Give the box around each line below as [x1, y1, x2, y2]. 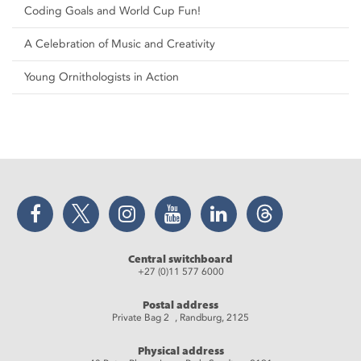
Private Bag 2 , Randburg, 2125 [112, 312, 249, 324]
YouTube [180, 196, 217, 208]
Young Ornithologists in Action [24, 70, 179, 85]
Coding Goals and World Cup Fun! [24, 4, 201, 19]
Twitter [89, 196, 119, 208]
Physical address [137, 344, 224, 359]
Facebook [39, 196, 83, 208]
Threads [272, 196, 307, 208]
